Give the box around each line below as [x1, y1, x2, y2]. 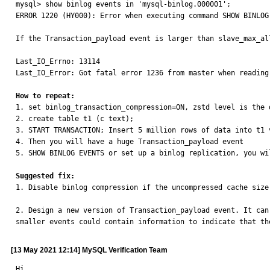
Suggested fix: [16, 172, 75, 180]
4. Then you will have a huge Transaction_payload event [16, 137, 243, 146]
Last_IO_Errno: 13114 [16, 57, 100, 66]
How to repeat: [16, 92, 75, 100]
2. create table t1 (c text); [16, 115, 134, 123]
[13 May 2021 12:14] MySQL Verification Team [11, 246, 168, 254]
